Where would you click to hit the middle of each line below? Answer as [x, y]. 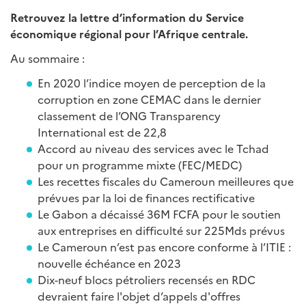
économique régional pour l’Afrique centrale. [129, 33]
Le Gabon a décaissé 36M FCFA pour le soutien [159, 214]
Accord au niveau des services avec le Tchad [153, 148]
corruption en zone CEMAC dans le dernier [149, 99]
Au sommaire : [47, 58]
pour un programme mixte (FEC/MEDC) [141, 165]
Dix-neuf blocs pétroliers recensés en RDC [147, 279]
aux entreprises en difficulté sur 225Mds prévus [161, 230]
